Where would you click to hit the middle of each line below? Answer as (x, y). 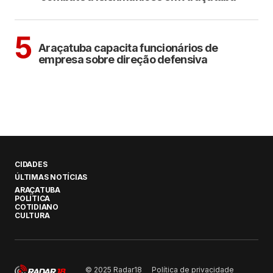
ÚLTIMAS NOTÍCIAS (51, 177)
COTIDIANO (37, 207)
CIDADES (31, 164)
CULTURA (32, 215)
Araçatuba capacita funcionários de (128, 48)
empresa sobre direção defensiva (123, 59)
